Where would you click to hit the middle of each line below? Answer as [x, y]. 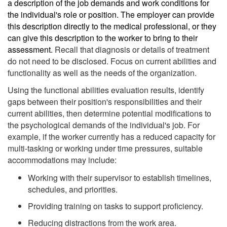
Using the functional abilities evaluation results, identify [106, 90]
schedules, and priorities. [74, 189]
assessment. [31, 49]
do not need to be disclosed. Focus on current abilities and [112, 61]
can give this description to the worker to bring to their [103, 37]
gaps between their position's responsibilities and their [105, 102]
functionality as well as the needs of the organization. [103, 72]
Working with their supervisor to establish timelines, [120, 177]
